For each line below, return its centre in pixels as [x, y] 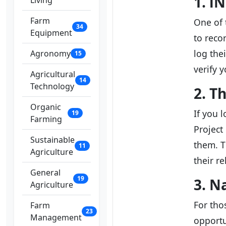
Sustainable [52, 140]
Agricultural [53, 74]
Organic [46, 107]
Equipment [51, 33]
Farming [46, 119]
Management [56, 217]
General [45, 173]
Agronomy [50, 53]
